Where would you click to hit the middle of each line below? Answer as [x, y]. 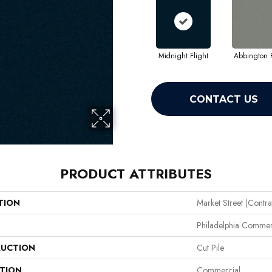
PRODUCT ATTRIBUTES [136, 174]
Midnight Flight [183, 56]
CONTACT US [223, 99]
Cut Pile [210, 248]
